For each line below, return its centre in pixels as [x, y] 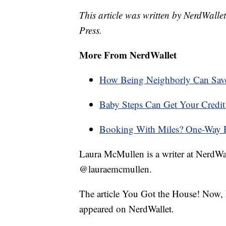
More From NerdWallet [128, 55]
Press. [91, 30]
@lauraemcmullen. [116, 169]
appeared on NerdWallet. [127, 209]
